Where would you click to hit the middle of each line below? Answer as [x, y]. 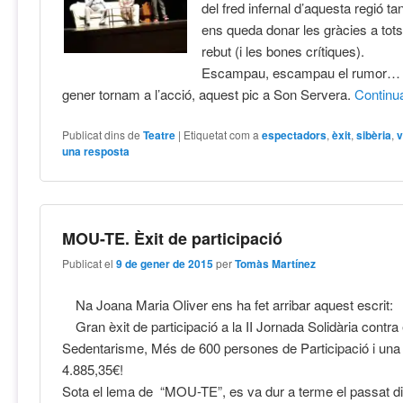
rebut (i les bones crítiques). [283, 50]
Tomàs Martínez [276, 264]
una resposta [96, 151]
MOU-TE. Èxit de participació [173, 239]
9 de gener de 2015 [165, 264]
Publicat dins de [102, 134]
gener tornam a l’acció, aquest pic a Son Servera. [209, 94]
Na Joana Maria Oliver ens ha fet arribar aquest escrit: [235, 304]
